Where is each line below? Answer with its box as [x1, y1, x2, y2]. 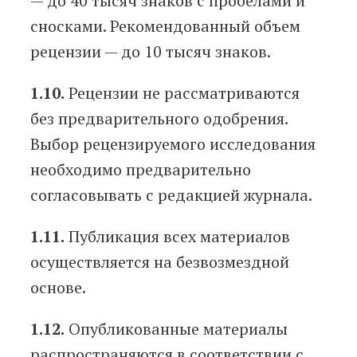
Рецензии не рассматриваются [65, 82, 300, 104]
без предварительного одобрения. [30, 108, 288, 130]
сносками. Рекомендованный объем [30, 15, 300, 37]
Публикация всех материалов [65, 226, 290, 248]
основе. [30, 277, 86, 299]
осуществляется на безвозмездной [30, 251, 289, 273]
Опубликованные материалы [65, 318, 288, 340]
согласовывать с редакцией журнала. [30, 184, 312, 206]
